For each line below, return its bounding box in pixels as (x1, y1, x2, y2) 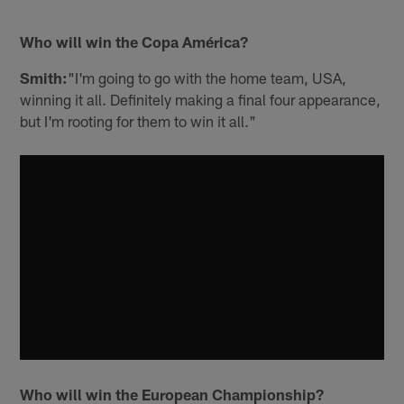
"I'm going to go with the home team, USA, (68, 68, 347, 87)
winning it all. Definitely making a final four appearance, (20, 89, 381, 108)
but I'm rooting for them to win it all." (20, 111, 257, 130)
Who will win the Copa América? (20, 32, 249, 50)
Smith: (20, 68, 69, 87)
